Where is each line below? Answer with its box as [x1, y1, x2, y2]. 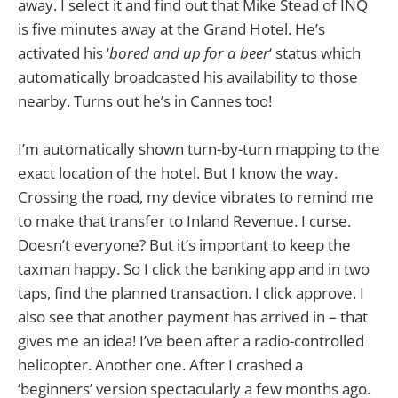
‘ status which [269, 43, 361, 64]
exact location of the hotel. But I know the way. [18, 163, 338, 184]
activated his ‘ [18, 43, 109, 64]
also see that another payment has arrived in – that [18, 306, 368, 328]
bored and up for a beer [109, 43, 269, 64]
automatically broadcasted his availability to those [18, 67, 358, 88]
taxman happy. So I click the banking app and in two [18, 259, 370, 280]
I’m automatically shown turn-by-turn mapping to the [18, 139, 380, 160]
